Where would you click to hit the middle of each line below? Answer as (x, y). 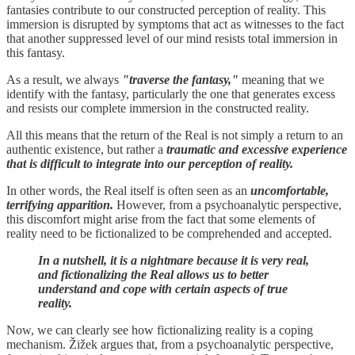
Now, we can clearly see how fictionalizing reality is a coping (160, 330)
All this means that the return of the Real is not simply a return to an (175, 136)
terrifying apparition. (60, 205)
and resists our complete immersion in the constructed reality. (158, 109)
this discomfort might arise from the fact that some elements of (161, 219)
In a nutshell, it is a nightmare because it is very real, (174, 261)
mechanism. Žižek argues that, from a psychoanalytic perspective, (170, 345)
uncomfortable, (290, 191)
